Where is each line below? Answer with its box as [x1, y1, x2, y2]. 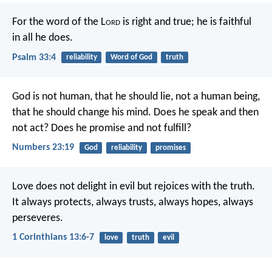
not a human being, [173, 90, 260, 103]
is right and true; [120, 16, 194, 29]
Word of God [110, 53, 152, 62]
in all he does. [12, 32, 73, 44]
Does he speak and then [151, 106, 259, 118]
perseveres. [12, 212, 63, 225]
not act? [12, 122, 49, 134]
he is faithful [194, 16, 251, 29]
